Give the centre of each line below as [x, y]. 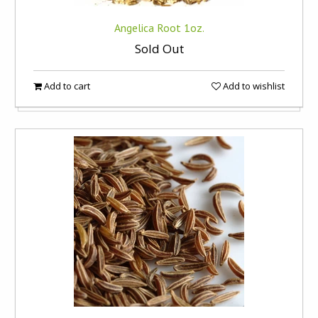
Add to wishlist [253, 86]
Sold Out [159, 49]
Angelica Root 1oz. [159, 28]
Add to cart [66, 86]
